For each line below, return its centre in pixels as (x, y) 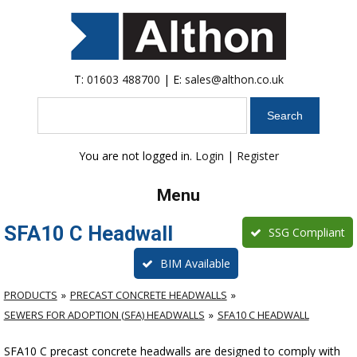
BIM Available (194, 264)
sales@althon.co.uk (234, 79)
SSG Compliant (306, 233)
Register (257, 156)
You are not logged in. (137, 156)
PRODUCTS (30, 295)
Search (54, 104)
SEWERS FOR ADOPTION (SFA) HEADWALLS (104, 315)
